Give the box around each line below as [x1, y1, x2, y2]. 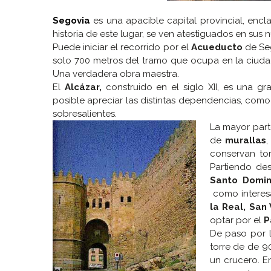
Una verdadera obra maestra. [53, 68, 179, 80]
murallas [225, 135, 267, 146]
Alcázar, [64, 82, 106, 93]
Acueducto [191, 42, 243, 53]
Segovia [53, 15, 90, 27]
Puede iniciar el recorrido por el [53, 42, 191, 53]
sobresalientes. [53, 108, 117, 120]
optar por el [209, 215, 264, 226]
